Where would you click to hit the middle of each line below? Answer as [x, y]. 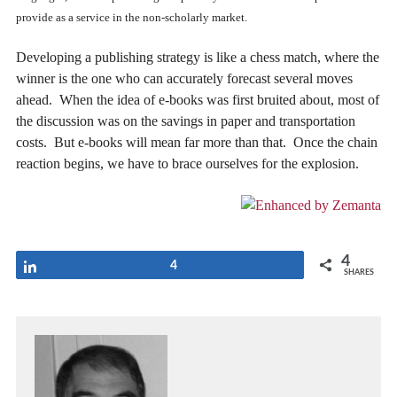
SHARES [359, 272]
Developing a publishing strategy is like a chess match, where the [198, 58]
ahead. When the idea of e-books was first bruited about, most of [198, 100]
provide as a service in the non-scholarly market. [132, 17]
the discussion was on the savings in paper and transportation [186, 121]
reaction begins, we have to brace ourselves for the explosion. [187, 164]
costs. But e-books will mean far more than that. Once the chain [197, 143]
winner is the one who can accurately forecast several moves [184, 79]
